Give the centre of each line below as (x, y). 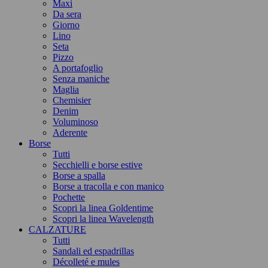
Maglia (66, 89)
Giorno (66, 25)
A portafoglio (78, 68)
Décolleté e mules (86, 262)
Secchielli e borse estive (98, 165)
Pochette (69, 197)
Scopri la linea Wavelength (103, 219)
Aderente (70, 133)
